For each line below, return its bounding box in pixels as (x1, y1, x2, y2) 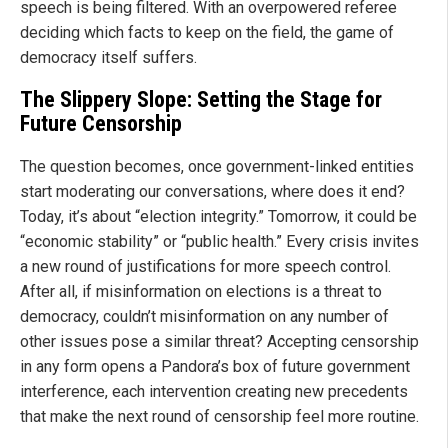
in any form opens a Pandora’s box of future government (20, 357, 410, 377)
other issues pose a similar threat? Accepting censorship (20, 332, 419, 352)
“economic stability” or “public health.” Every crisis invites (20, 232, 419, 252)
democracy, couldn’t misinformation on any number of (20, 307, 389, 327)
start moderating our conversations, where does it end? (20, 182, 405, 202)
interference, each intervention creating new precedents (20, 382, 408, 402)
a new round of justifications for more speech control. (20, 257, 391, 277)
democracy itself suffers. (20, 47, 197, 67)
